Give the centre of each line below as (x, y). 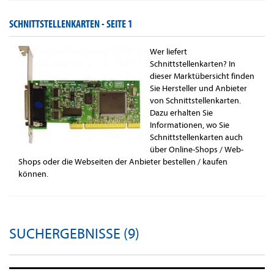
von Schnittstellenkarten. (195, 101)
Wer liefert (168, 52)
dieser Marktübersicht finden (202, 76)
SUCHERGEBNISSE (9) (74, 234)
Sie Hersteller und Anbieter (198, 89)
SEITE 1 (120, 24)
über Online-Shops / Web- (197, 150)
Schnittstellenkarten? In (193, 64)
